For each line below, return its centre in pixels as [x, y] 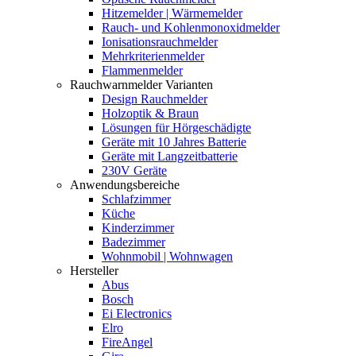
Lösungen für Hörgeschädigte [176, 128]
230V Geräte [134, 170]
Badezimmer [133, 242]
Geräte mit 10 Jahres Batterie [174, 142]
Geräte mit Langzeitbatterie [170, 156]
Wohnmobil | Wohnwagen [167, 256]
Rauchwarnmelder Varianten [141, 85]
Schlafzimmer [136, 199]
